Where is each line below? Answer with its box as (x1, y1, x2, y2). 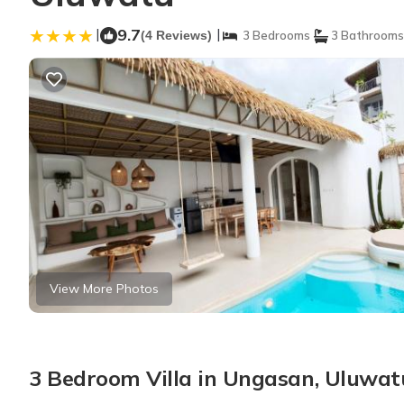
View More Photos (50, 280, 159, 298)
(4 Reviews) (141, 28, 212, 42)
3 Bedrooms (237, 28, 310, 42)
